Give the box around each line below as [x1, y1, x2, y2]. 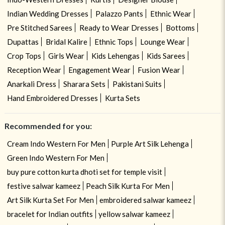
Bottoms [165, 23, 195, 32]
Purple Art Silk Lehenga [110, 139, 189, 148]
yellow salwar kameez [98, 209, 170, 218]
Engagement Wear [68, 65, 131, 74]
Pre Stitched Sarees [7, 23, 72, 32]
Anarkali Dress [7, 79, 56, 88]
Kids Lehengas [91, 51, 140, 60]
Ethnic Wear [150, 9, 191, 18]
